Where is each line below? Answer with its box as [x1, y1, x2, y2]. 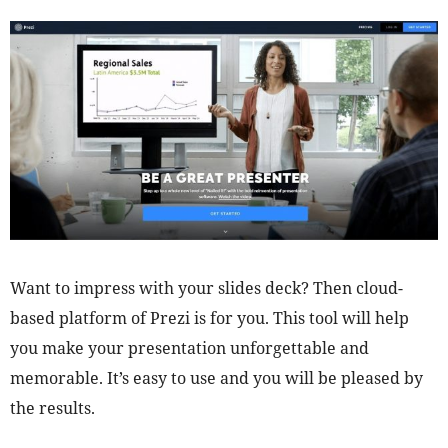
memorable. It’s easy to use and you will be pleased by [10, 366, 423, 389]
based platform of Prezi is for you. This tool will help [10, 306, 409, 329]
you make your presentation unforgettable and [10, 336, 369, 359]
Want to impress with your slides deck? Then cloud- [10, 276, 403, 299]
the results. [10, 396, 95, 419]
